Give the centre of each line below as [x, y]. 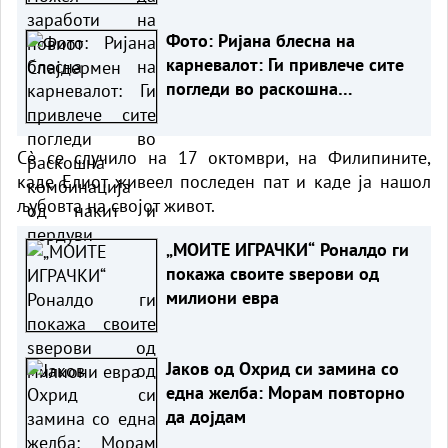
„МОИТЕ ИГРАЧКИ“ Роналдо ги [287, 249]
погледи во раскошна [251, 88]
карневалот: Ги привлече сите [284, 64]
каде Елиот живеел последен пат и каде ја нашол [224, 181]
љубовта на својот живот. [116, 205]
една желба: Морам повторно [285, 392]
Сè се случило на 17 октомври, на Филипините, [224, 157]
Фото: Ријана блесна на [260, 40]
